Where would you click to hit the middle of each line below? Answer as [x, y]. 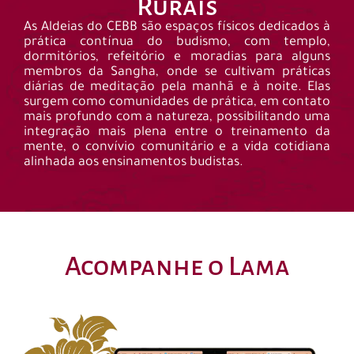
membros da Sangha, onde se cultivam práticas [177, 73]
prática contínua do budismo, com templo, [177, 43]
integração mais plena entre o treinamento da [177, 133]
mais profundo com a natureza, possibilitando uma [177, 118]
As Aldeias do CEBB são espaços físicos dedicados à [177, 28]
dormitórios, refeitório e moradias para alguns [177, 58]
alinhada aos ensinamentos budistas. [134, 163]
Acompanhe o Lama [177, 267]
